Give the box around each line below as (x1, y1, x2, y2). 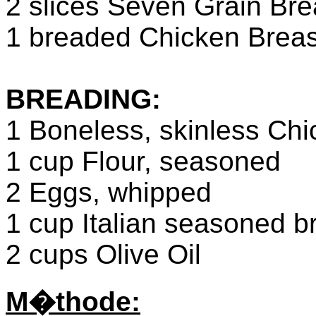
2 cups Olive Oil (6, 239, 201, 269)
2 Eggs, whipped (6, 177, 212, 207)
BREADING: (6, 84, 161, 114)
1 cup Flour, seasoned (6, 146, 281, 176)
